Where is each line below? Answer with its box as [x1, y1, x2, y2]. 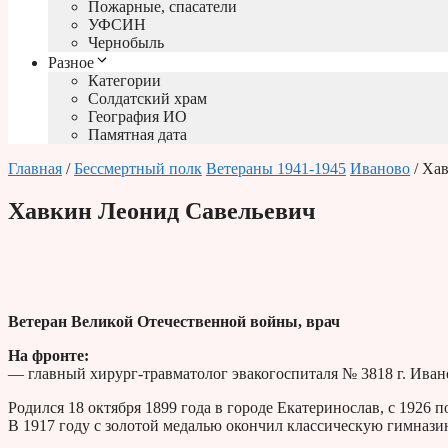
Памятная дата [88, 126, 187, 144]
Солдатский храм [88, 90, 207, 108]
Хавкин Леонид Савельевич [8, 198, 316, 225]
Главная [8, 160, 62, 178]
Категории [88, 72, 161, 90]
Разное [48, 54, 94, 72]
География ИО [88, 108, 187, 126]
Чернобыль [88, 34, 164, 52]
